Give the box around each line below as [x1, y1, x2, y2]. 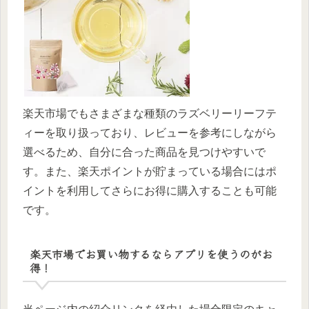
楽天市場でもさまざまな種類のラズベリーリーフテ [23, 108, 277, 120]
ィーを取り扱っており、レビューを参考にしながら [23, 127, 277, 139]
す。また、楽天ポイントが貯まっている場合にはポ [23, 166, 277, 178]
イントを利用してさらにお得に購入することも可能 [23, 185, 277, 197]
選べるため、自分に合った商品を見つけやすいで [23, 146, 266, 159]
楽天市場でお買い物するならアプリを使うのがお [29, 245, 272, 262]
